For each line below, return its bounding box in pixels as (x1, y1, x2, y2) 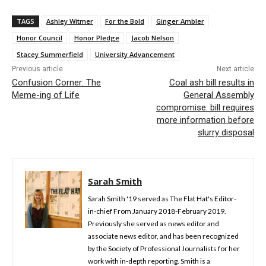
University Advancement (95, 49, 175, 59)
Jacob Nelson (131, 33, 174, 42)
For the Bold (105, 16, 144, 26)
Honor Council (17, 33, 62, 42)
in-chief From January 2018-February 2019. (88, 206, 226, 216)
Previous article (12, 64, 63, 73)
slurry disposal (197, 126, 254, 138)
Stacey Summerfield (17, 49, 83, 59)
